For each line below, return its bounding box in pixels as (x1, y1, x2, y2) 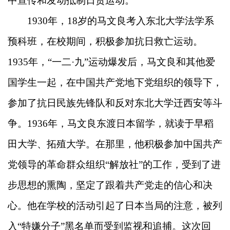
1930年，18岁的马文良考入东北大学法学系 (8, 15, 214, 26)
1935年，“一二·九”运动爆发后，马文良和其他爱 (8, 56, 215, 67)
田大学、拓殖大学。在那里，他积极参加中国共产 (8, 139, 222, 149)
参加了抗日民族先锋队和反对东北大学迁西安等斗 (8, 98, 222, 108)
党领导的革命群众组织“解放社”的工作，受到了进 (8, 159, 221, 170)
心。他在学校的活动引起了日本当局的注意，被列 (8, 200, 222, 211)
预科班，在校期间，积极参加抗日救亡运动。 (8, 36, 203, 47)
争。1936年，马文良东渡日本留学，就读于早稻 (8, 118, 214, 129)
